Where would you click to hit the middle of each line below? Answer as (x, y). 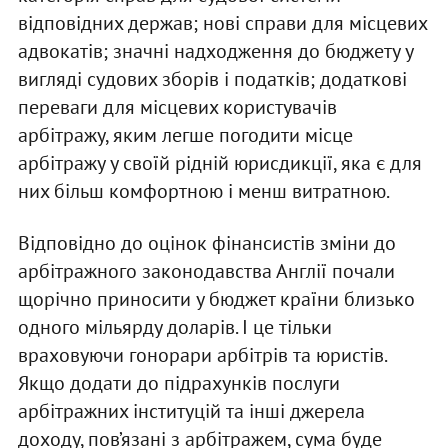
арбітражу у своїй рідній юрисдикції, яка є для (219, 162)
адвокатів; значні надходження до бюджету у (215, 50)
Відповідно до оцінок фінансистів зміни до (206, 242)
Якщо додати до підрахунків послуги (178, 382)
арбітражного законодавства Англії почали (206, 270)
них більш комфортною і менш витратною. (203, 190)
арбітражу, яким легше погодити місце (185, 134)
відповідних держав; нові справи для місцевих (222, 22)
